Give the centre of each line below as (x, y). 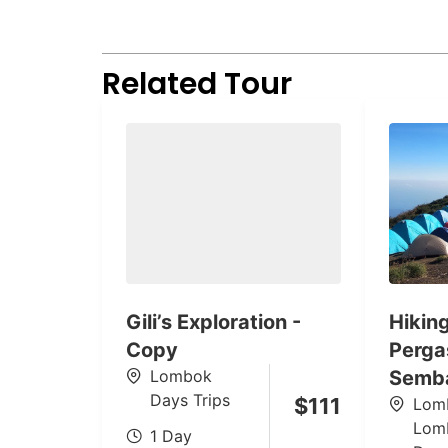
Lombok (181, 376)
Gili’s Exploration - (213, 322)
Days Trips (190, 400)
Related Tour (197, 84)
